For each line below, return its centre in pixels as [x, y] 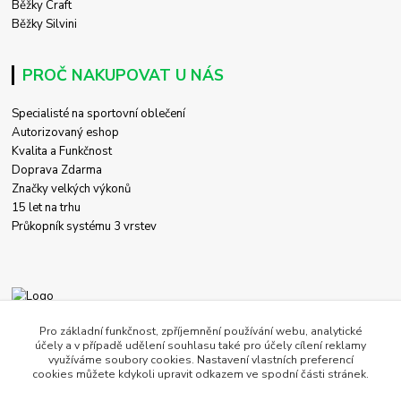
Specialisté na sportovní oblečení [99, 113]
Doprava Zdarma [57, 170]
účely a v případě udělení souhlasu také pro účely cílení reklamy [200, 346]
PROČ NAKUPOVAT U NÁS [123, 75]
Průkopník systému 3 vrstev [85, 226]
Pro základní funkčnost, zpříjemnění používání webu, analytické [200, 331]
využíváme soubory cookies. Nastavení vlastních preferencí [200, 360]
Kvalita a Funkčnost [62, 151]
